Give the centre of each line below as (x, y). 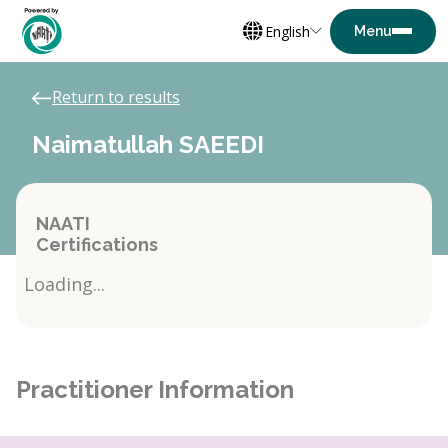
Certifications (97, 244)
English (287, 31)
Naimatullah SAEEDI (148, 144)
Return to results (116, 97)
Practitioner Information (155, 389)
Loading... (64, 284)
